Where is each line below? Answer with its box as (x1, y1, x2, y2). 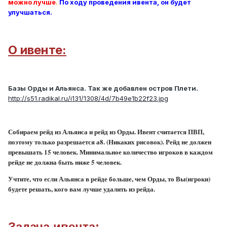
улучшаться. (8, 8, 52, 17)
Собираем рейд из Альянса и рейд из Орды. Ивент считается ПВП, (8, 127, 204, 137)
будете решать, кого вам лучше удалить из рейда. (8, 184, 155, 194)
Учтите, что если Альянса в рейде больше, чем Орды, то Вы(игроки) (8, 174, 210, 184)
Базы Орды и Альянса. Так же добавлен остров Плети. (8, 84, 198, 93)
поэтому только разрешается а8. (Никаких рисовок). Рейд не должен (8, 137, 211, 147)
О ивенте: (8, 43, 66, 58)
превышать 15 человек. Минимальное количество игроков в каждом (8, 147, 213, 157)
